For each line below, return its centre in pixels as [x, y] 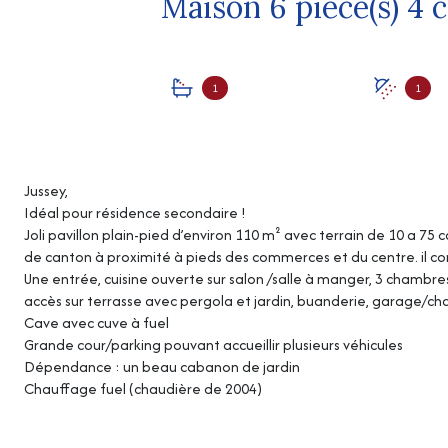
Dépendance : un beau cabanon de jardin [162, 367]
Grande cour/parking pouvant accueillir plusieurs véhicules [213, 345]
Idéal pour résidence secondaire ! [135, 213]
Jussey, [46, 191]
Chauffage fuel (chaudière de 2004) [143, 389]
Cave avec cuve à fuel [96, 323]
